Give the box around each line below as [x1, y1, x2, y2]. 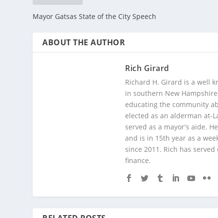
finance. [125, 155, 151, 165]
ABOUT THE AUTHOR [42, 36, 126, 48]
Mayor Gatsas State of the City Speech [33, 11, 157, 21]
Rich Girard [125, 62, 169, 73]
